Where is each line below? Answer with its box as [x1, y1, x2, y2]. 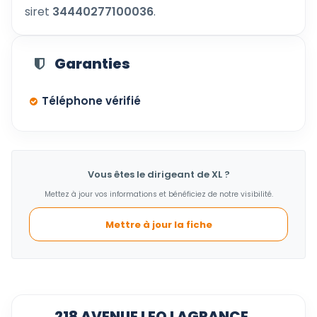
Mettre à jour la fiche [105, 217, 212, 231]
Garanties [54, 54, 130, 74]
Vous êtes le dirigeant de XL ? [87, 168, 230, 181]
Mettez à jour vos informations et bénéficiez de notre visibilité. [44, 189, 273, 200]
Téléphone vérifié [42, 93, 141, 108]
